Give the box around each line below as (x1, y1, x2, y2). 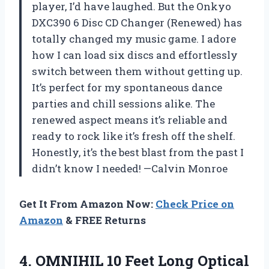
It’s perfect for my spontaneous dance (32, 80, 222, 94)
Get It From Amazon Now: (19, 196, 156, 211)
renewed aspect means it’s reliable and (32, 112, 228, 127)
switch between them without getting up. (32, 64, 243, 78)
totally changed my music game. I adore (32, 31, 236, 46)
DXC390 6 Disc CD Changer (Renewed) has (32, 15, 242, 29)
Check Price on (156, 196, 234, 211)
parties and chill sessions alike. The (32, 96, 215, 110)
